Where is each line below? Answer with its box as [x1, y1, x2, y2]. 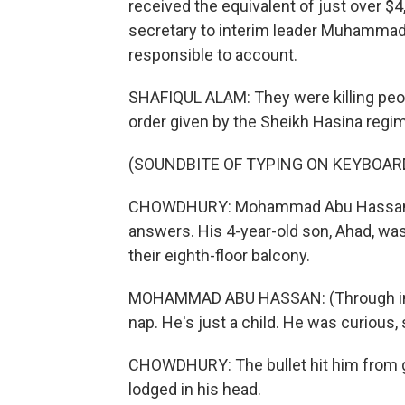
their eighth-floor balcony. [128, 246, 310, 265]
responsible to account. [128, 45, 297, 64]
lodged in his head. [128, 380, 261, 399]
